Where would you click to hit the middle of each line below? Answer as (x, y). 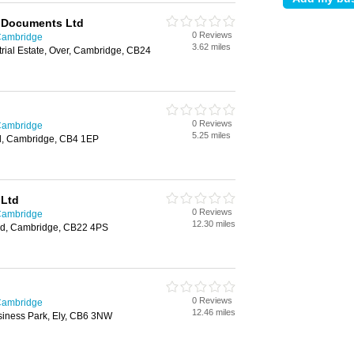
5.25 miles (211, 135)
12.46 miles (214, 312)
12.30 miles (214, 224)
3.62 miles (211, 47)
